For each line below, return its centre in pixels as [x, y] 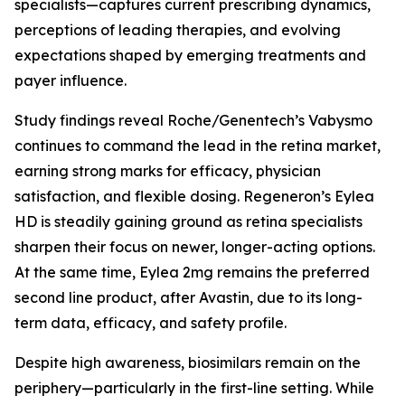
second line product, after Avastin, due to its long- [188, 297]
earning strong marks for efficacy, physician [168, 171]
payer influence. [72, 80]
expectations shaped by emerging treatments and [190, 55]
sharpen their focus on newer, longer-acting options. [195, 247]
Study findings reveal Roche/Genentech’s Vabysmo [193, 120]
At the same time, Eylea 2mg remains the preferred [192, 272]
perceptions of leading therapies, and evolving [178, 30]
